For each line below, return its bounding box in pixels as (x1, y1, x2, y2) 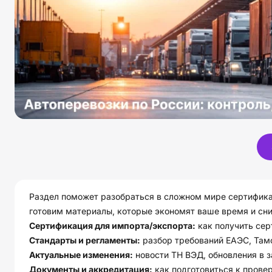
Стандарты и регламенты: (29, 234, 140, 245)
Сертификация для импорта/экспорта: (29, 220, 195, 231)
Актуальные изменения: (29, 249, 133, 260)
